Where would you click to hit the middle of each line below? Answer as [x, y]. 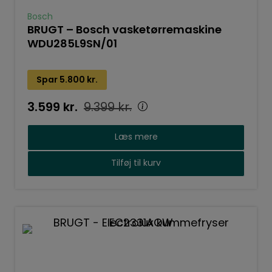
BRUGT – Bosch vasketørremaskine [124, 30]
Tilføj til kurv [136, 163]
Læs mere [136, 137]
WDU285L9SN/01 [72, 44]
